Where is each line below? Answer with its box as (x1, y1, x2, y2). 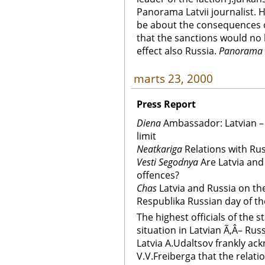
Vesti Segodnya (137, 156, 198, 169)
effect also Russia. (137, 44, 219, 57)
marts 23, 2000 (134, 71, 213, 86)
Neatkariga (137, 143, 182, 156)
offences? (137, 169, 179, 182)
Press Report (137, 98, 196, 111)
